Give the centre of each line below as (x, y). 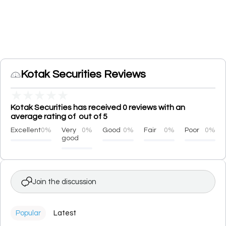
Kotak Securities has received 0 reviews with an (98, 107)
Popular (28, 213)
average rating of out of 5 (59, 117)
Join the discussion (64, 182)
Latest (65, 213)
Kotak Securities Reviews (83, 74)
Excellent (26, 130)
